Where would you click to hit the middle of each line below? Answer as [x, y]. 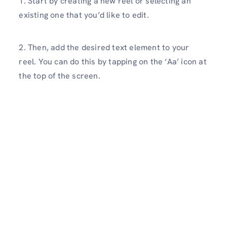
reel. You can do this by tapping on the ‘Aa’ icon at [113, 61]
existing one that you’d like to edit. [84, 15]
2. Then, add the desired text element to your [104, 47]
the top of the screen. [60, 75]
